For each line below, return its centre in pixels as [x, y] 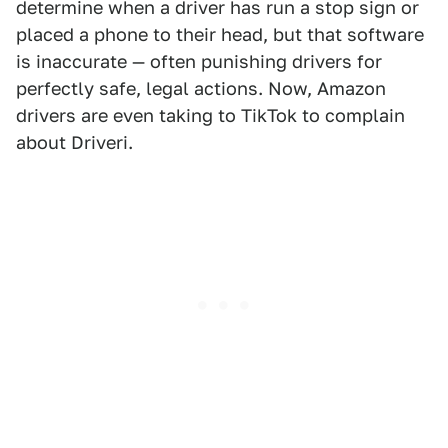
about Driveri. [74, 143]
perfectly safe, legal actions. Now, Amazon [201, 89]
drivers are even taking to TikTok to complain [210, 116]
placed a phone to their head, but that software [220, 35]
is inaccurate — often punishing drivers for [199, 62]
